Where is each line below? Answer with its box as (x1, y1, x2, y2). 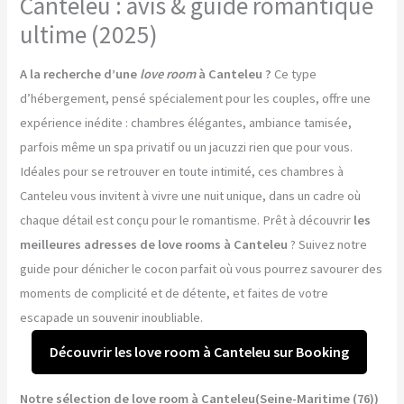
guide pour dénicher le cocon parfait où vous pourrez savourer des (20, 260, 383, 277)
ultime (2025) (20, 19, 159, 50)
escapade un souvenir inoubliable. (20, 308, 204, 326)
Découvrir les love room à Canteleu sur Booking (50, 342, 349, 361)
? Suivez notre (288, 235, 368, 252)
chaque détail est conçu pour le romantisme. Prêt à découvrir (20, 211, 354, 228)
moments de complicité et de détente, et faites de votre (20, 284, 329, 301)
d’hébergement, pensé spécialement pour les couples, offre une (20, 89, 372, 106)
